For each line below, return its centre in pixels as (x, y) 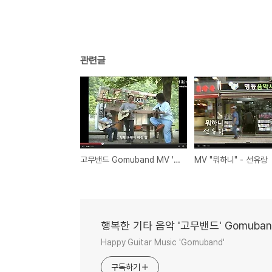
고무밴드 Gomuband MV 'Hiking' (177, 159)
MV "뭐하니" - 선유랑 (231, 159)
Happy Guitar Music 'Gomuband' (163, 242)
